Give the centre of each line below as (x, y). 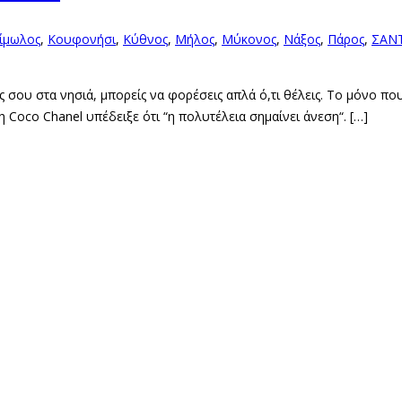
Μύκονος (249, 39)
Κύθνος (145, 39)
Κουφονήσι (82, 39)
